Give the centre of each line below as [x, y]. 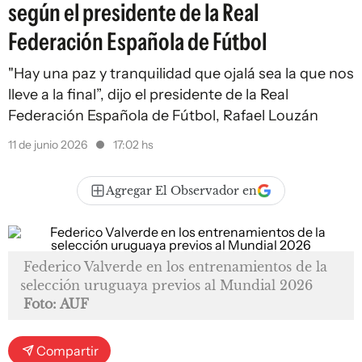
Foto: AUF [56, 304]
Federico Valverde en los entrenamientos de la [175, 267]
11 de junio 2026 [49, 145]
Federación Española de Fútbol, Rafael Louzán [163, 116]
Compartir [67, 351]
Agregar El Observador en [181, 191]
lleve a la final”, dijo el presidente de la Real [148, 95]
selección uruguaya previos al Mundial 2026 [166, 285]
